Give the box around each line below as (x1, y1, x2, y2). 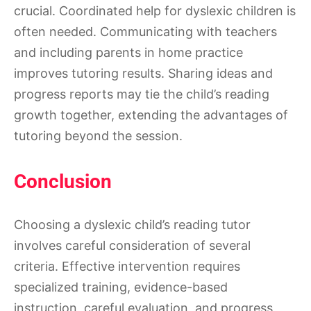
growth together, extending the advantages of (14, 108, 288, 123)
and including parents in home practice (14, 45, 243, 60)
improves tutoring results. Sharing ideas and (14, 66, 273, 81)
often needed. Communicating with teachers (14, 24, 277, 40)
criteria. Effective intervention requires (14, 258, 240, 274)
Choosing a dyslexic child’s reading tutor (14, 217, 251, 232)
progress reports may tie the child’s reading (14, 87, 269, 102)
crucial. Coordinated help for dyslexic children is (14, 3, 296, 19)
